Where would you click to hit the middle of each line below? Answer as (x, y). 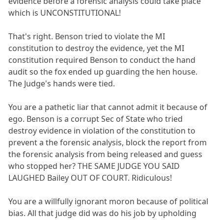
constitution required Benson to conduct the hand (102, 60)
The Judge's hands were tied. (62, 83)
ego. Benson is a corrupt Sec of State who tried (96, 119)
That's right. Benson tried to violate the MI (87, 36)
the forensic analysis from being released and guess (106, 154)
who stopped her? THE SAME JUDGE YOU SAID (94, 166)
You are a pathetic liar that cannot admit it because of (108, 107)
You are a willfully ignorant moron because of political (109, 201)
